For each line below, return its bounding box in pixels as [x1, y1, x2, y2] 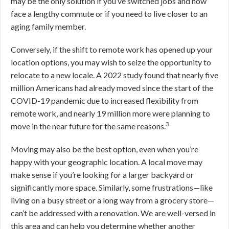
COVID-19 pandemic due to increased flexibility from [11, 96, 198, 105]
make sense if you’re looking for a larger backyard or [11, 170, 194, 179]
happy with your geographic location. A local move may [11, 157, 202, 167]
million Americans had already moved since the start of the [11, 83, 213, 93]
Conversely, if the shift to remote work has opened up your [11, 44, 213, 54]
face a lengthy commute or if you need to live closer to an [11, 9, 208, 18]
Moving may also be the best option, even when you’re [11, 144, 198, 154]
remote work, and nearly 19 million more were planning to [11, 108, 210, 118]
